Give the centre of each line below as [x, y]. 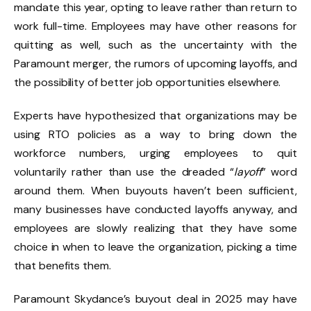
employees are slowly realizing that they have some [155, 228]
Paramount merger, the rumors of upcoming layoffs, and [155, 64]
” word [279, 172]
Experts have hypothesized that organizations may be [155, 116]
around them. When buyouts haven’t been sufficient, [155, 191]
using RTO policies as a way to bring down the [155, 135]
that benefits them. [63, 266]
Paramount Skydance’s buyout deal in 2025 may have [155, 299]
